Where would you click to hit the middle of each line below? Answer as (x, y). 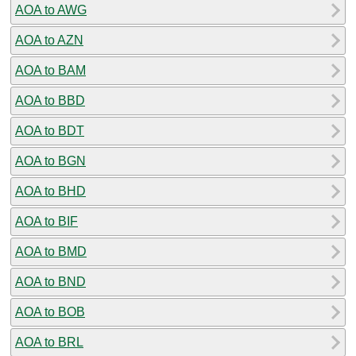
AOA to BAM (50, 70)
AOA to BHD (50, 191)
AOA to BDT (50, 130)
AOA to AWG (51, 10)
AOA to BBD (50, 100)
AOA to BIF (46, 221)
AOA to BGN (50, 161)
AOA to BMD (51, 251)
